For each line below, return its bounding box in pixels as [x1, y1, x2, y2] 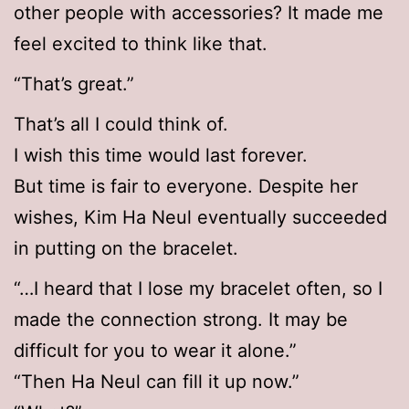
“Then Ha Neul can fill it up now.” [14, 371, 299, 393]
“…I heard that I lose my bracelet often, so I [14, 278, 383, 300]
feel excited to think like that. [14, 33, 267, 56]
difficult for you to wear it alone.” [14, 340, 297, 362]
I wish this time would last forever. [14, 144, 308, 167]
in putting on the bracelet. [14, 237, 238, 260]
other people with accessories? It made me [14, 2, 383, 25]
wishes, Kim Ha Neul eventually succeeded [14, 206, 387, 229]
